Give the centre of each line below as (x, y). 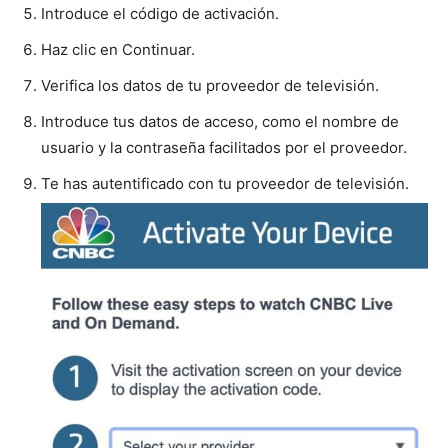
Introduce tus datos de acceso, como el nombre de (220, 121)
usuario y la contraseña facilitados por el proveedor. (224, 147)
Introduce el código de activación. (160, 13)
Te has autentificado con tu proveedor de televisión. (225, 183)
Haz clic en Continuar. (118, 49)
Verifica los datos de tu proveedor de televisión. (210, 85)
